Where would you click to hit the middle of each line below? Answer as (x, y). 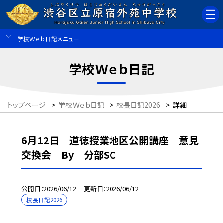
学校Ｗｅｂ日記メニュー (48, 38)
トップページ (27, 105)
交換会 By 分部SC (68, 154)
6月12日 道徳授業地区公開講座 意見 (110, 140)
